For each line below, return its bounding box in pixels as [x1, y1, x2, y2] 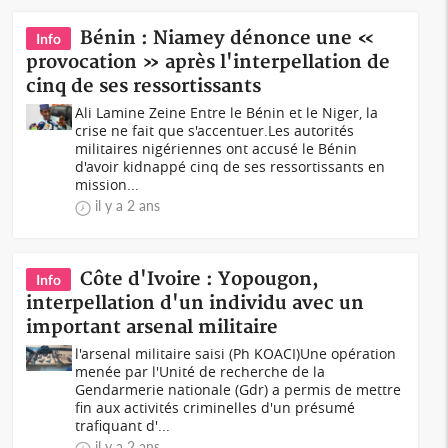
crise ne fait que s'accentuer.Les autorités [75, 121, 355, 140]
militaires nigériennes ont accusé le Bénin [75, 139, 358, 158]
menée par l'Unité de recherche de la [75, 362, 326, 381]
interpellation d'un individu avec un [26, 292, 365, 315]
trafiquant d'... [75, 416, 171, 435]
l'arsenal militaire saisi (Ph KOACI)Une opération [75, 344, 397, 363]
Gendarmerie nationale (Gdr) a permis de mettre [75, 380, 402, 399]
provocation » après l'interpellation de [26, 51, 391, 74]
